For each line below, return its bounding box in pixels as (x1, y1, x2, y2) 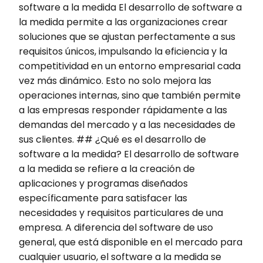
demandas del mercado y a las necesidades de (19, 117, 235, 131)
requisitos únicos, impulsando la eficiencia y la (19, 44, 227, 58)
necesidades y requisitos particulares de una (19, 205, 223, 220)
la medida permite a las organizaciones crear (19, 15, 228, 29)
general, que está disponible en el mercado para (19, 235, 242, 249)
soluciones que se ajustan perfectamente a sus (19, 29, 235, 43)
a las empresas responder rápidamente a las (19, 103, 227, 117)
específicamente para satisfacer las (19, 191, 187, 205)
